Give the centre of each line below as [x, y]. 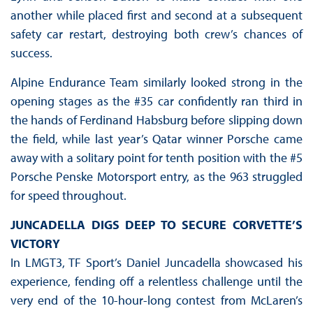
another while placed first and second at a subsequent [156, 15]
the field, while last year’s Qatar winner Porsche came [156, 139]
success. [31, 53]
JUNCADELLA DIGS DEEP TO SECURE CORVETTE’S [156, 225]
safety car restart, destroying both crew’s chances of [156, 34]
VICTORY [35, 244]
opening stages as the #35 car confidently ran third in [156, 101]
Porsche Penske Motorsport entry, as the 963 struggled [156, 177]
